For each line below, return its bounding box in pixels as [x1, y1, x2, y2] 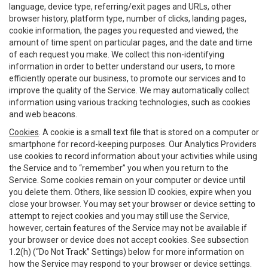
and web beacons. [9, 109, 77, 119]
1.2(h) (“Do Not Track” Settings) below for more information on [9, 247, 244, 257]
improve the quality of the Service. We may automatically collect [9, 86, 249, 95]
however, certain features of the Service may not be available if [9, 223, 247, 233]
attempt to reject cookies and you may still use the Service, [9, 211, 230, 221]
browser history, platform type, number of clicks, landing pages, [9, 14, 246, 23]
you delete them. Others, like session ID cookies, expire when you [9, 187, 251, 197]
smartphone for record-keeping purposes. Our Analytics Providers [9, 139, 257, 149]
